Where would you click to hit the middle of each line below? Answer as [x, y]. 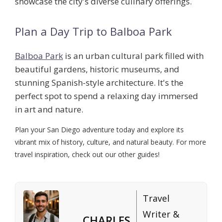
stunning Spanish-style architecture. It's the [99, 83]
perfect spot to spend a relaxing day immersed [107, 96]
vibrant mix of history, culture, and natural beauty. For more [111, 142]
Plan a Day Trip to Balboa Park [93, 31]
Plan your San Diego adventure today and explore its [99, 130]
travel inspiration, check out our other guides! [87, 155]
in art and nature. [49, 110]
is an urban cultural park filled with [133, 56]
